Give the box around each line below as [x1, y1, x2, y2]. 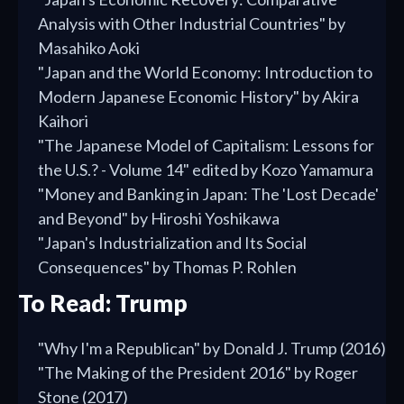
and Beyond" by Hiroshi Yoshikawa [38, 208, 280, 229]
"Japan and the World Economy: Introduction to [38, 62, 372, 83]
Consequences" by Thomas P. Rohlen [38, 257, 297, 278]
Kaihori [38, 111, 88, 132]
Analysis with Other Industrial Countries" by [38, 14, 345, 34]
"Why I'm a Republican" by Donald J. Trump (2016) [38, 338, 386, 359]
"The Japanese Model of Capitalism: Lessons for [38, 135, 374, 156]
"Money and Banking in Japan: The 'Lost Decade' [38, 184, 379, 205]
